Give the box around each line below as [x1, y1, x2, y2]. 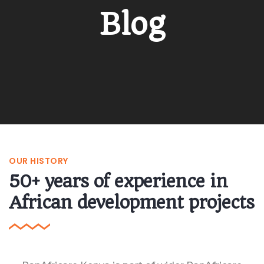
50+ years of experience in [9, 171, 227, 192]
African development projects [9, 192, 254, 213]
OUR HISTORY [9, 155, 68, 167]
